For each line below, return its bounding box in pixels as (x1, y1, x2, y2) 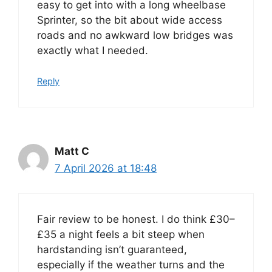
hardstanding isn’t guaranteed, (37, 243, 187, 256)
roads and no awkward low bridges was (37, 29, 233, 41)
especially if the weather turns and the (37, 258, 225, 271)
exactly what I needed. (37, 44, 148, 56)
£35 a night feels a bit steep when (37, 228, 205, 240)
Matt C (55, 145, 89, 158)
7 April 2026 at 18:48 (55, 162, 157, 175)
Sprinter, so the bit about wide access (37, 13, 222, 26)
